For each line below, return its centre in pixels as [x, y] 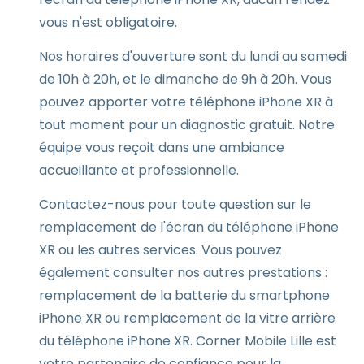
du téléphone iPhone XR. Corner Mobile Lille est [188, 341]
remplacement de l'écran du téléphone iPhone [189, 227]
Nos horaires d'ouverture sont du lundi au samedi [193, 56]
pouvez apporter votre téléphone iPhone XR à [186, 102]
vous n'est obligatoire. [108, 22]
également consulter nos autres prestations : [183, 273]
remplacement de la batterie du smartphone [184, 295]
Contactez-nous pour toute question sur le [175, 204]
